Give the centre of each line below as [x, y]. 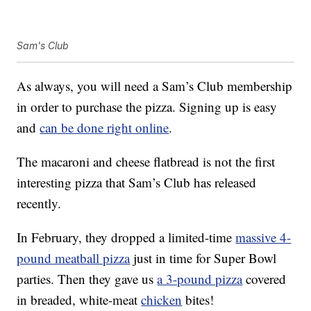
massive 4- [263, 237]
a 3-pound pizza [200, 279]
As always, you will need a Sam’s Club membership [155, 86]
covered [264, 279]
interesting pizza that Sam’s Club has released [137, 183]
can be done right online [104, 128]
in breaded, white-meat [79, 300]
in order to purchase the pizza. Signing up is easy [147, 107]
